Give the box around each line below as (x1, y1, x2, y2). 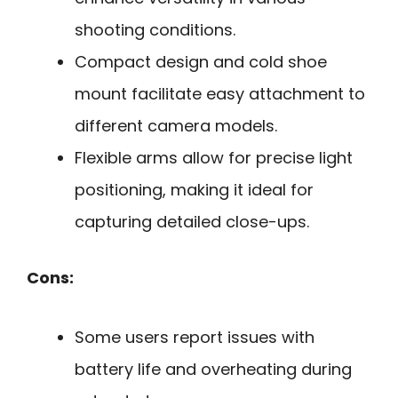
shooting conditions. (75, 19, 235, 42)
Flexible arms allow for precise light (75, 147, 353, 170)
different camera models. (75, 115, 277, 138)
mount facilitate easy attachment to (75, 83, 365, 106)
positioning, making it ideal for (75, 179, 314, 202)
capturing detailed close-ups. (75, 211, 309, 234)
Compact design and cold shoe (75, 51, 327, 74)
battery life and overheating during (75, 357, 352, 380)
